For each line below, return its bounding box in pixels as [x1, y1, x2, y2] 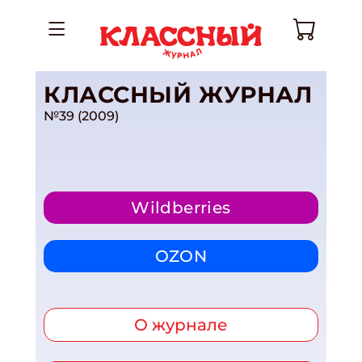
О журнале [134, 315, 228, 335]
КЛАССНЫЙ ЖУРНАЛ [44, 81, 313, 108]
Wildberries [131, 198, 231, 217]
